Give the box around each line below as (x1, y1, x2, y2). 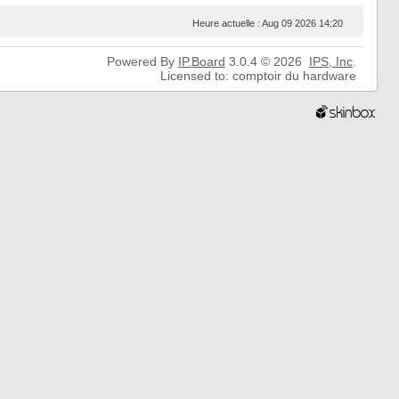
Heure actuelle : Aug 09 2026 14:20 (191, 18, 343, 28)
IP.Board (177, 54, 225, 69)
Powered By (106, 54, 178, 69)
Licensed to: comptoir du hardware (159, 69, 356, 83)
